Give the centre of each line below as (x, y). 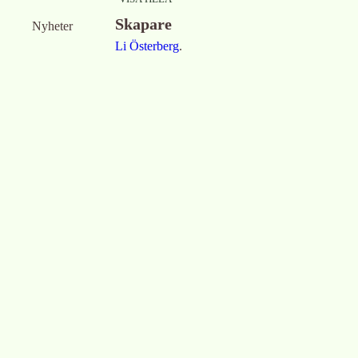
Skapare (143, 24)
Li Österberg (147, 46)
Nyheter (52, 26)
